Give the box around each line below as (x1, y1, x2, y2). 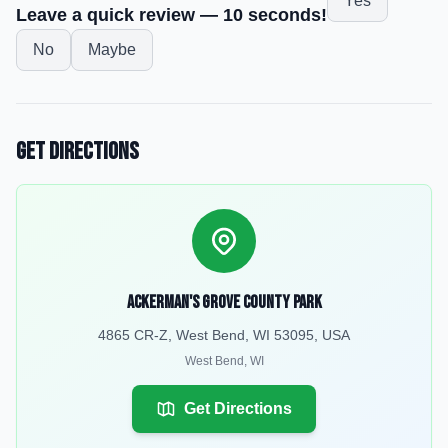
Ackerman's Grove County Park (126, 292, 322, 313)
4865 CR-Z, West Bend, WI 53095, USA (98, 327, 350, 343)
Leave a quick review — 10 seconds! (16, 5, 327, 25)
